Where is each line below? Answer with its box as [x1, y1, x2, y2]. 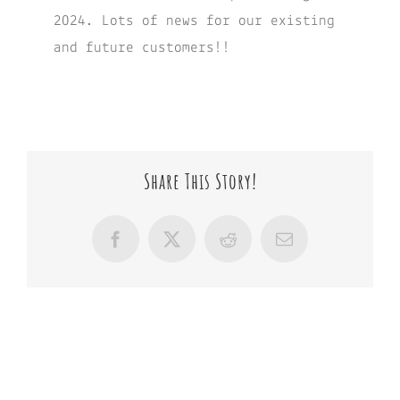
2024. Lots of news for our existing [54, 13, 335, 29]
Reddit [227, 237, 272, 255]
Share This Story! [143, 168, 257, 196]
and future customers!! [54, 40, 230, 56]
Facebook [114, 237, 181, 255]
